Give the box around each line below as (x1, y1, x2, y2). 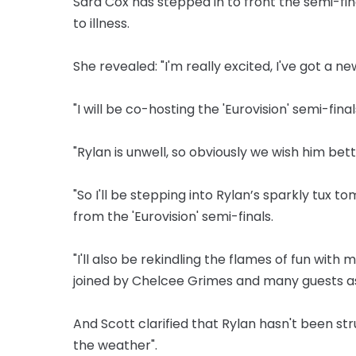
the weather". (73, 335, 157, 354)
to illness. (73, 14, 130, 33)
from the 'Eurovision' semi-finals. (73, 207, 273, 226)
